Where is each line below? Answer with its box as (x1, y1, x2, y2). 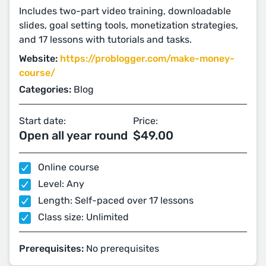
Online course (36, 161, 99, 173)
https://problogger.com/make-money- (60, 53, 235, 64)
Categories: (19, 84, 71, 95)
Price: (133, 115, 158, 126)
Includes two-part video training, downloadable (19, 5, 231, 17)
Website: (19, 53, 58, 64)
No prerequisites (84, 243, 159, 254)
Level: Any (36, 178, 84, 189)
